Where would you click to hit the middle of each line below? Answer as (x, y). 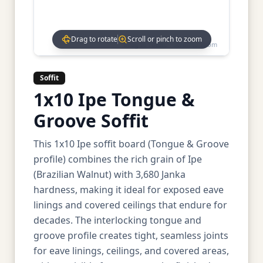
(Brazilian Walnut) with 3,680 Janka (109, 174)
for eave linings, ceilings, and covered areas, (131, 251)
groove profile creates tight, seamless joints (131, 235)
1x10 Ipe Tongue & (114, 100)
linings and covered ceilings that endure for (130, 205)
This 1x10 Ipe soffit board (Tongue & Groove (131, 144)
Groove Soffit (91, 121)
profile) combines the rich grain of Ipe (118, 159)
